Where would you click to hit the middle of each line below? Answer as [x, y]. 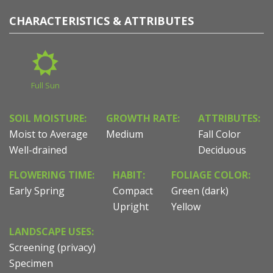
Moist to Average [48, 134]
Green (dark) [200, 190]
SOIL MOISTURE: [48, 118]
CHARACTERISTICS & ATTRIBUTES [101, 20]
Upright [131, 206]
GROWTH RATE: [143, 118]
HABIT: [129, 175]
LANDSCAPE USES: [51, 231]
